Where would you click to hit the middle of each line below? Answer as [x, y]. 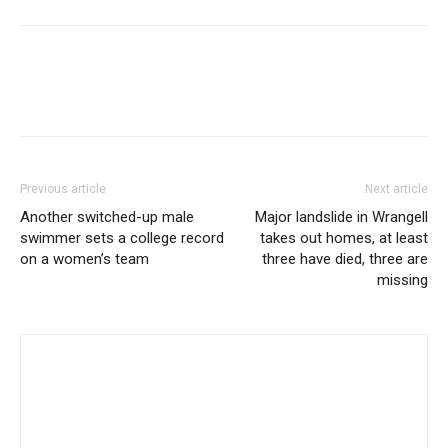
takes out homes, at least [344, 238]
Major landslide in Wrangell [341, 217]
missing [402, 280]
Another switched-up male [107, 217]
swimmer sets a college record [122, 238]
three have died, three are [345, 259]
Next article [396, 189]
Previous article [63, 189]
